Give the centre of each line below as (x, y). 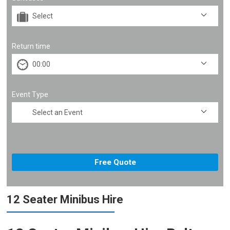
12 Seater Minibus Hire (65, 199)
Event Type (30, 94)
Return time (31, 46)
